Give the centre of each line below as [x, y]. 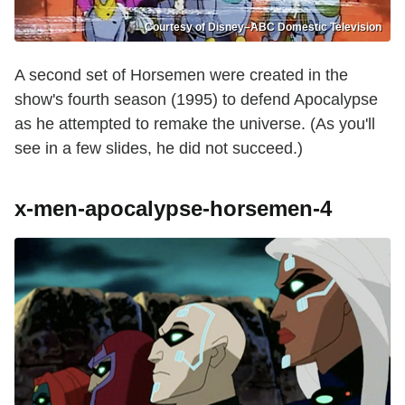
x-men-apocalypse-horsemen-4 [173, 209]
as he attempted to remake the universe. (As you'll [195, 124]
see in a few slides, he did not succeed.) [159, 149]
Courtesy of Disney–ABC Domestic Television [263, 28]
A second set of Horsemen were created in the [181, 75]
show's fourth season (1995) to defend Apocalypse [196, 100]
